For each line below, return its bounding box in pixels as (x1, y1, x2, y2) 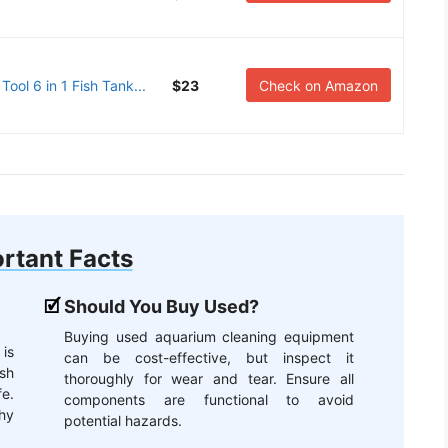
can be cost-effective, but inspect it (64, 349, 354, 367)
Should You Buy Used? (64, 296, 259, 318)
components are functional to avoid (64, 391, 354, 409)
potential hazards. (64, 412, 182, 430)
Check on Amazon (259, 77, 378, 95)
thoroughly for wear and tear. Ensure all (64, 370, 354, 388)
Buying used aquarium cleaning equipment (64, 328, 354, 346)
